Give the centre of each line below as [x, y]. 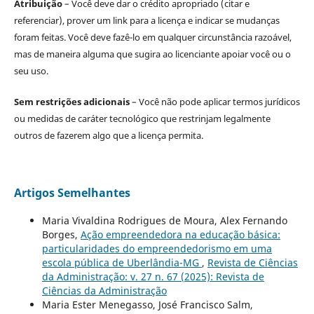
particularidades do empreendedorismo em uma [157, 249]
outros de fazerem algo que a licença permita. [108, 136]
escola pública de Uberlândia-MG [122, 263]
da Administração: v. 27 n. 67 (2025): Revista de [153, 277]
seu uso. [31, 71]
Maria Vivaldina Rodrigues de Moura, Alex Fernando [164, 221]
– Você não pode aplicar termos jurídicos [214, 102]
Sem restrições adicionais [71, 102]
